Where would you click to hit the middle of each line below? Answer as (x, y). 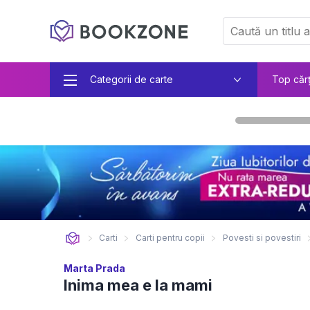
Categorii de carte (131, 79)
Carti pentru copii (170, 238)
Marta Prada (94, 268)
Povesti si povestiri (262, 238)
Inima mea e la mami (138, 285)
